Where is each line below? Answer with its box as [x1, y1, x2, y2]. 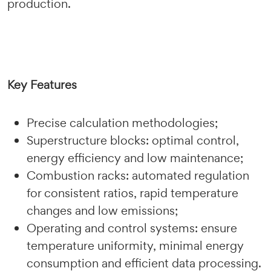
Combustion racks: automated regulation [27, 168, 249, 183]
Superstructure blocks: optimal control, [27, 132, 239, 148]
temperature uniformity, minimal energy [27, 238, 244, 253]
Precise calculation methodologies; [27, 115, 218, 131]
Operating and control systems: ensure [27, 220, 237, 236]
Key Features [7, 77, 77, 93]
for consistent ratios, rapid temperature [27, 185, 238, 201]
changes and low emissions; [27, 203, 178, 218]
